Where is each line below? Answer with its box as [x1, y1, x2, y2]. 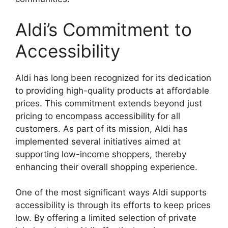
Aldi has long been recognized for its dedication [15, 72, 211, 83]
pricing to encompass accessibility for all [15, 110, 180, 121]
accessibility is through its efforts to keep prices [15, 200, 211, 211]
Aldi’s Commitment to [15, 18, 192, 40]
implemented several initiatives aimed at [15, 136, 181, 147]
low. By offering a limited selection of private [15, 213, 196, 223]
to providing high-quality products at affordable [15, 85, 209, 96]
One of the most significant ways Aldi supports [15, 187, 207, 198]
